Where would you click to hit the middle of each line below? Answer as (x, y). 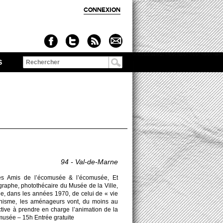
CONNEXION (102, 10)
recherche (49, 84)
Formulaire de (58, 73)
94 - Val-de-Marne (89, 162)
